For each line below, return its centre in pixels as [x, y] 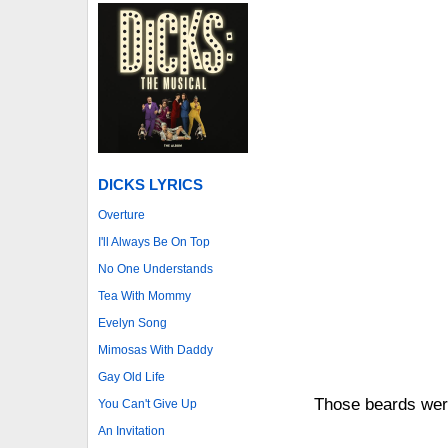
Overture [121, 214]
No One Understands [155, 268]
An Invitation [131, 430]
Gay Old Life [131, 376]
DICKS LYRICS [150, 184]
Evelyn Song [132, 322]
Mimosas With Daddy [155, 349]
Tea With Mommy [144, 295]
